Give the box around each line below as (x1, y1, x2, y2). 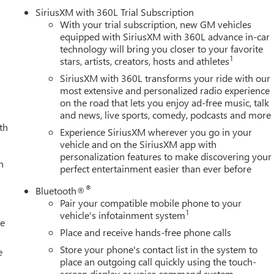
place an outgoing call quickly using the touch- (60, 254, 257, 268)
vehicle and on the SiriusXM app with (60, 137, 217, 150)
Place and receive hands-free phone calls (60, 225, 232, 239)
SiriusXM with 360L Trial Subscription (35, 5, 194, 18)
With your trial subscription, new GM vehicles (60, 17, 252, 31)
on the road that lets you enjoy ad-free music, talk (60, 95, 270, 109)
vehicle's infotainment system (60, 208, 186, 221)
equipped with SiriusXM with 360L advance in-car (60, 29, 270, 43)
